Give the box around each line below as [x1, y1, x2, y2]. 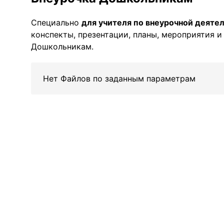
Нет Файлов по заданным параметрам [43, 73, 195, 83]
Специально [31, 17, 81, 27]
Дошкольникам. [31, 41, 93, 51]
